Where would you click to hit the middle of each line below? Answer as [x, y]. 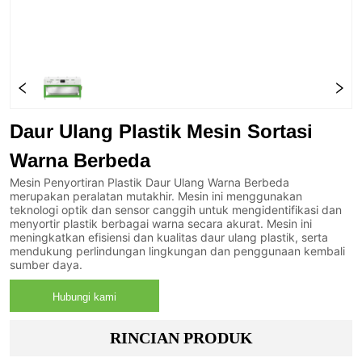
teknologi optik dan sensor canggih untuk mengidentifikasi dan [176, 210]
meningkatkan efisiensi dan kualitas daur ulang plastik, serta [169, 238]
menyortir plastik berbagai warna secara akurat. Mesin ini [161, 224]
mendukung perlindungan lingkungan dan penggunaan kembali [178, 251]
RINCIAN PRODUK [181, 338]
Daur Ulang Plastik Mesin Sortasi [162, 132]
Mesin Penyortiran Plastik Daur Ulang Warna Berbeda [150, 183]
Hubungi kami [85, 297]
